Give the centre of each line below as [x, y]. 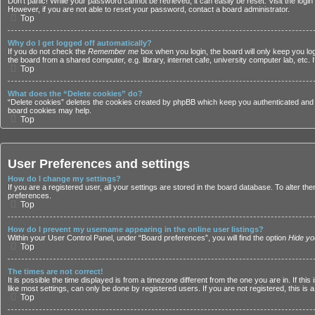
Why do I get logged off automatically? [80, 43]
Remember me [113, 52]
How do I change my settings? [64, 178]
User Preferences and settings [99, 164]
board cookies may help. [50, 111]
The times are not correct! [56, 271]
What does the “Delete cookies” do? [75, 94]
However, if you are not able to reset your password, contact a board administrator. [149, 9]
